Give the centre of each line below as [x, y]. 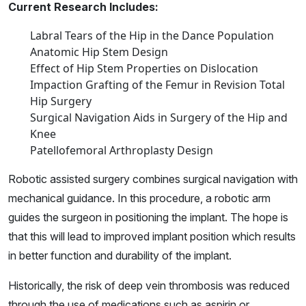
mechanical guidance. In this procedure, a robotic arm [139, 198]
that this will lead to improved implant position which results [152, 237]
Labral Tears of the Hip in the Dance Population [152, 36]
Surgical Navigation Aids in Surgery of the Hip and [159, 118]
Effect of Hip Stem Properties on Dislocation [144, 69]
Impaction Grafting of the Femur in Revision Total [157, 85]
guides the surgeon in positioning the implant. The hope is [148, 218]
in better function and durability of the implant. [120, 256]
